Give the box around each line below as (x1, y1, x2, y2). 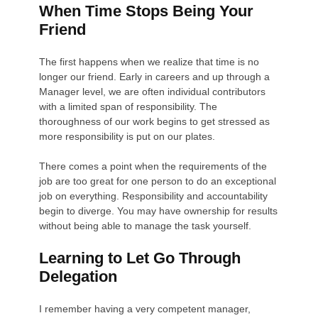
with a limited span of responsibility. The (39, 100, 218, 112)
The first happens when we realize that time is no (39, 55, 260, 67)
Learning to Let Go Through (39, 248, 241, 267)
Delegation (39, 267, 118, 285)
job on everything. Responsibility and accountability (39, 190, 268, 202)
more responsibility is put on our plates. (39, 130, 216, 142)
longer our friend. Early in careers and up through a (39, 70, 270, 82)
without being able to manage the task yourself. (39, 219, 252, 231)
